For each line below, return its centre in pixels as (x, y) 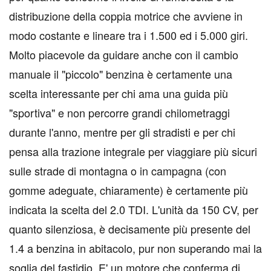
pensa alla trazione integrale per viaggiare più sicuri (133, 151)
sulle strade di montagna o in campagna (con (118, 171)
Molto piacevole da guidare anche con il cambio (124, 54)
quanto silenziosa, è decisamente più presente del (130, 229)
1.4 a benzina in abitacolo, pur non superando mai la (135, 248)
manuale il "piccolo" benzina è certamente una (121, 74)
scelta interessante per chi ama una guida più (119, 93)
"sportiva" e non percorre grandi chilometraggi (119, 113)
